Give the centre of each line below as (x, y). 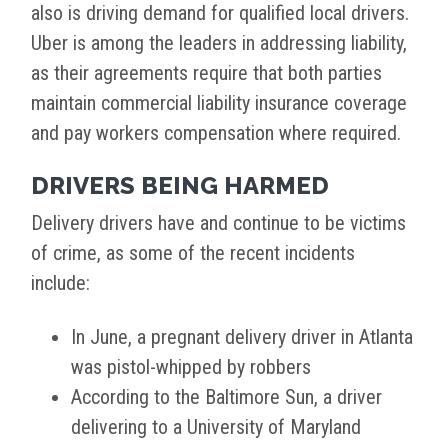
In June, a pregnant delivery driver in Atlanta (242, 337)
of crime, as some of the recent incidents (193, 253)
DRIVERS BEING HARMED (180, 186)
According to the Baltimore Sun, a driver (226, 397)
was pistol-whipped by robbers (191, 367)
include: (60, 283)
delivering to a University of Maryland (216, 427)
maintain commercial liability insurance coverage (219, 103)
